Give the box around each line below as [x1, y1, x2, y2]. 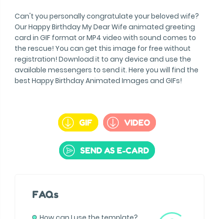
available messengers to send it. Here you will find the [15, 65, 198, 75]
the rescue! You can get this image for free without [15, 44, 191, 53]
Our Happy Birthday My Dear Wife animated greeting [15, 22, 195, 32]
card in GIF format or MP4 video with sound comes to [15, 33, 196, 43]
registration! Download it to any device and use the [15, 54, 191, 64]
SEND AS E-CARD [80, 145, 149, 155]
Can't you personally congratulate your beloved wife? [15, 11, 199, 21]
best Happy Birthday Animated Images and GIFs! [15, 76, 182, 86]
